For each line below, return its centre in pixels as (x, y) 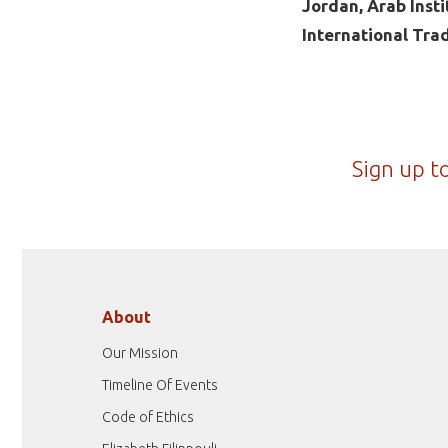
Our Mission (140, 352)
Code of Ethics (148, 416)
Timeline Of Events (160, 384)
